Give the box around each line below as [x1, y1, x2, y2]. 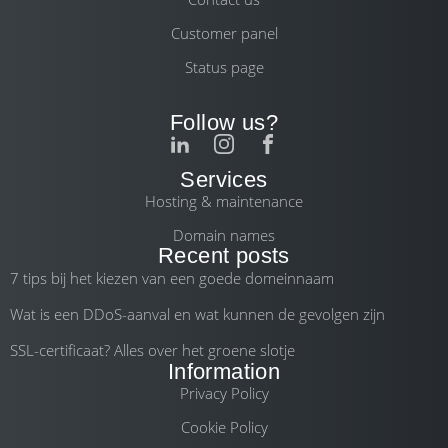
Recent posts [158, 243, 290, 268]
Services [180, 167, 268, 192]
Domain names [173, 225, 275, 245]
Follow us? [170, 110, 278, 135]
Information [167, 359, 281, 384]
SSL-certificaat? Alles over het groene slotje [10, 340, 295, 360]
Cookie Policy [180, 417, 268, 437]
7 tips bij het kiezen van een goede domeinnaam [10, 268, 334, 288]
